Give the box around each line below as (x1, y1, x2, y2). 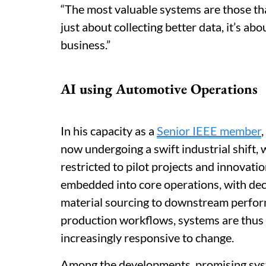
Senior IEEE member (157, 123, 261, 138)
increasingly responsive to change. (61, 230, 234, 245)
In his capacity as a (61, 123, 157, 138)
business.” (61, 37, 113, 52)
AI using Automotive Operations (61, 80, 258, 98)
